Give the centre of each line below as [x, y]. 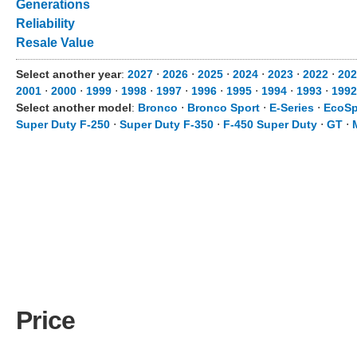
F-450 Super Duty [270, 124]
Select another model [74, 108]
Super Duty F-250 [63, 124]
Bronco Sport [224, 108]
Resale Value [55, 43]
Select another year [69, 74]
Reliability [45, 24]
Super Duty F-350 [167, 124]
